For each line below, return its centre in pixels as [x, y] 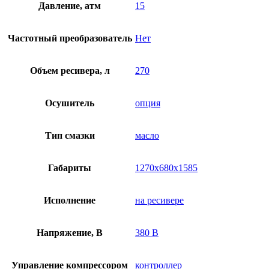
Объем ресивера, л [70, 71]
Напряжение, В [70, 233]
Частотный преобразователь [70, 38]
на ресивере [159, 201]
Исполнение [70, 201]
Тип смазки [70, 136]
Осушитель [70, 103]
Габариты [70, 168]
